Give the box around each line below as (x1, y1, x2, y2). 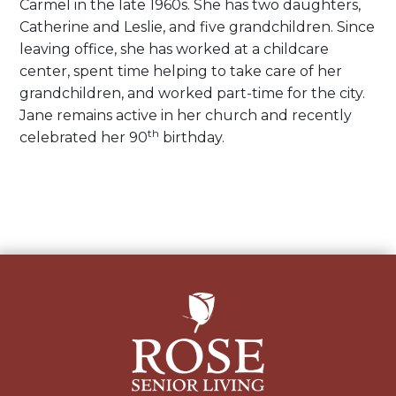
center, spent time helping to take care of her (19, 62, 343, 80)
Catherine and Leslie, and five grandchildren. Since (19, 18, 376, 35)
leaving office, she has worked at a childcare (19, 40, 330, 57)
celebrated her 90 (19, 128, 148, 146)
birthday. (159, 128, 225, 146)
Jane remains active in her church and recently (19, 106, 353, 124)
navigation (12, 251, 110, 284)
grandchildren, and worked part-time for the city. (19, 84, 366, 102)
